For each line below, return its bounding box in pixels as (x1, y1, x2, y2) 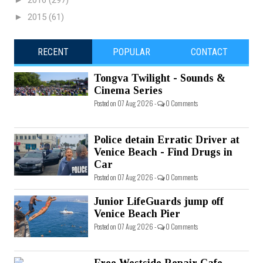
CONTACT (191, 46, 228, 58)
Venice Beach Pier (94, 208, 180, 220)
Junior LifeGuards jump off (94, 195, 224, 208)
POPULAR (112, 46, 150, 58)
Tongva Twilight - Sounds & (94, 72, 225, 85)
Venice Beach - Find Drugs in (94, 146, 232, 159)
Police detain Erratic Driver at (94, 134, 240, 146)
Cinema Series (94, 85, 163, 97)
